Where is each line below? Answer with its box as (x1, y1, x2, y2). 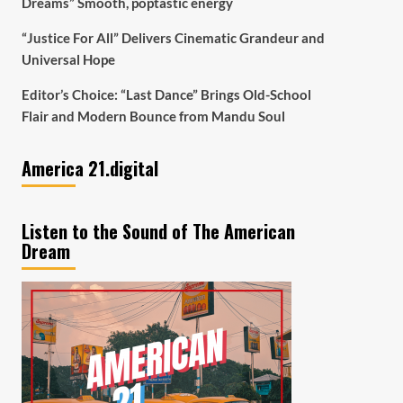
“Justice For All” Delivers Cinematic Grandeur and (21, 30, 325, 46)
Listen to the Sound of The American (21, 218, 295, 245)
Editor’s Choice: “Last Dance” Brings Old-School (21, 86, 311, 103)
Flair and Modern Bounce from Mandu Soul (21, 108, 285, 124)
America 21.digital (21, 155, 158, 182)
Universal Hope (21, 51, 115, 67)
